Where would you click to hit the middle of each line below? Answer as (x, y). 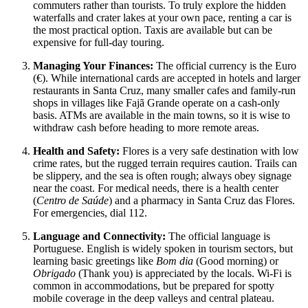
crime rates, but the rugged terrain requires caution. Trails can (165, 164)
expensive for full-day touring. (99, 43)
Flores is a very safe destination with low (209, 151)
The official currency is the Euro (225, 66)
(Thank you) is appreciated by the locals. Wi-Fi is (184, 274)
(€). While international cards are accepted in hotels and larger (167, 78)
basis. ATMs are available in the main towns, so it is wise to (162, 115)
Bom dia (175, 261)
